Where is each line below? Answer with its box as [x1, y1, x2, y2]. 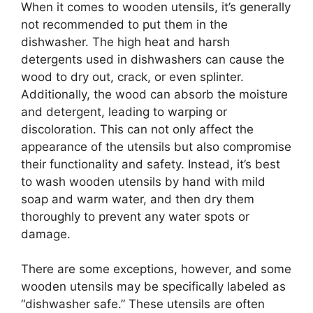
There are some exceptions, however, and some [21, 262, 291, 276]
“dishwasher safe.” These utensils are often [21, 297, 265, 311]
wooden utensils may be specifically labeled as [21, 279, 286, 293]
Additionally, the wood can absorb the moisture [21, 87, 288, 101]
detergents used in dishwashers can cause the [21, 52, 284, 66]
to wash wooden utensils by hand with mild [21, 174, 265, 189]
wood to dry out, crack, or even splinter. [21, 69, 244, 84]
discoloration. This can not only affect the [21, 122, 254, 136]
